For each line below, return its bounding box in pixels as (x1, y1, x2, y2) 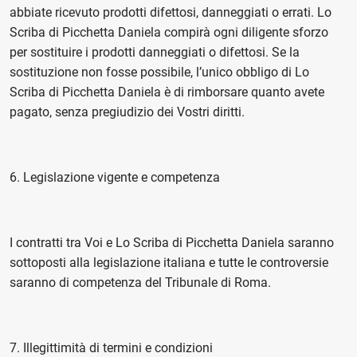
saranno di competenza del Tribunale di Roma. (10, 275, 271, 290)
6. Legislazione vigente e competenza (10, 170, 220, 185)
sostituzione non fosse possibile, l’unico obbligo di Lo (10, 65, 309, 80)
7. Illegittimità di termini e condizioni (10, 340, 213, 355)
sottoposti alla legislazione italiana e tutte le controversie (10, 255, 328, 270)
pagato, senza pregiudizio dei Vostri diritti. (10, 104, 245, 120)
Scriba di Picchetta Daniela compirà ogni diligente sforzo (10, 25, 328, 40)
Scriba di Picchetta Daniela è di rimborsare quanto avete (10, 84, 324, 100)
